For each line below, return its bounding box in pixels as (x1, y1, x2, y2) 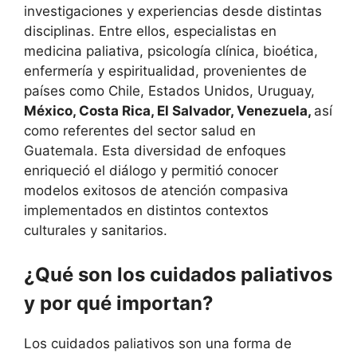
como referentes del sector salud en (24, 122, 256, 139)
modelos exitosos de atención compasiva (24, 182, 288, 198)
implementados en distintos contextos (24, 202, 269, 218)
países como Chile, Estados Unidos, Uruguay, (24, 82, 315, 99)
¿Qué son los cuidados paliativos (24, 263, 332, 287)
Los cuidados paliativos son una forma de (24, 335, 292, 352)
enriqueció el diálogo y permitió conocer (24, 162, 278, 178)
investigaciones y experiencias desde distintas (24, 2, 322, 19)
